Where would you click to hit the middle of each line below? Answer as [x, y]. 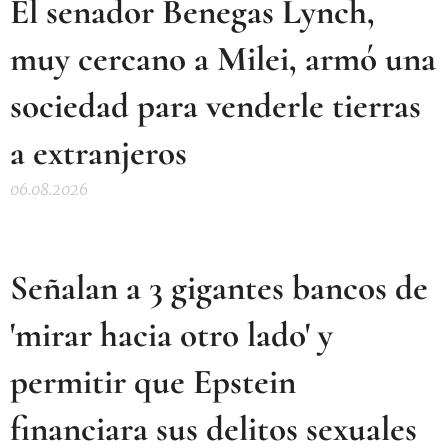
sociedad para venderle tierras [215, 106]
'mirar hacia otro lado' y [171, 335]
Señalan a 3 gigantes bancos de [219, 288]
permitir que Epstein [153, 382]
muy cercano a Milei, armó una [223, 59]
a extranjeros [98, 153]
